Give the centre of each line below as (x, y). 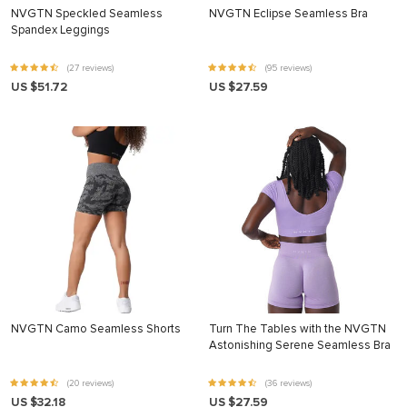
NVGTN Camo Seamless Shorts (96, 329)
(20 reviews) (89, 383)
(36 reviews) (287, 383)
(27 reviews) (89, 68)
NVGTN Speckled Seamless (87, 14)
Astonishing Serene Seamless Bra (300, 345)
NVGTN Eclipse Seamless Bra (288, 14)
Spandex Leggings (60, 30)
